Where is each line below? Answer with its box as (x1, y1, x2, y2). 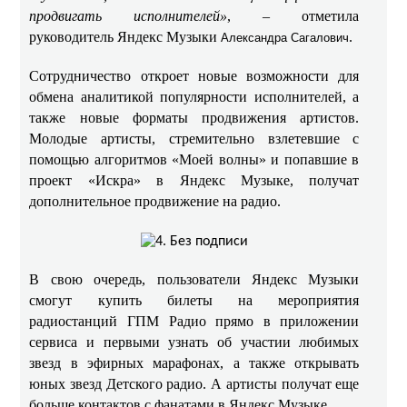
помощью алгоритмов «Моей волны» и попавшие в (29, 152, 360, 167)
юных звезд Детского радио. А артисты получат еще (29, 376, 360, 392)
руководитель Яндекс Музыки (29, 29, 222, 45)
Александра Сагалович (221, 31, 350, 45)
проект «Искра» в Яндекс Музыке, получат (29, 173, 360, 188)
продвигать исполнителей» (29, 8, 228, 24)
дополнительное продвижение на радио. (29, 194, 282, 209)
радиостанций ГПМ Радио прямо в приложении (29, 313, 360, 329)
